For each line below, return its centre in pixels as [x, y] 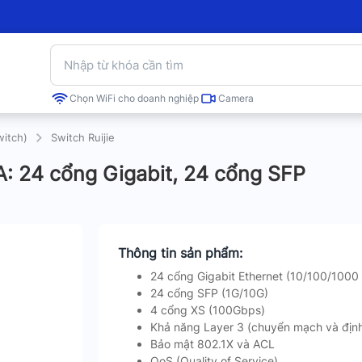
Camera [236, 98]
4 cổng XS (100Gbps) [207, 310]
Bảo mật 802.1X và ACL [212, 344]
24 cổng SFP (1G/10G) [209, 293]
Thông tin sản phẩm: [180, 253]
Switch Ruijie [83, 137]
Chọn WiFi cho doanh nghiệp [134, 98]
